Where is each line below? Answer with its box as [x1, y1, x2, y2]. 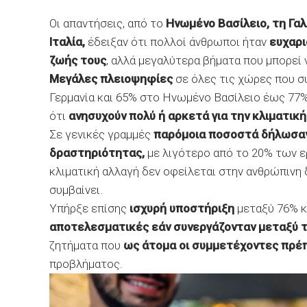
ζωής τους [49, 53, 106, 67]
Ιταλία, [49, 35, 85, 49]
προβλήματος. [49, 257, 123, 271]
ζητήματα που [49, 238, 123, 252]
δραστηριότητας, [49, 146, 145, 160]
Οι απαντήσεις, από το [49, 16, 166, 30]
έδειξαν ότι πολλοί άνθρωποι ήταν [85, 35, 269, 49]
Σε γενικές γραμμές [49, 127, 153, 141]
